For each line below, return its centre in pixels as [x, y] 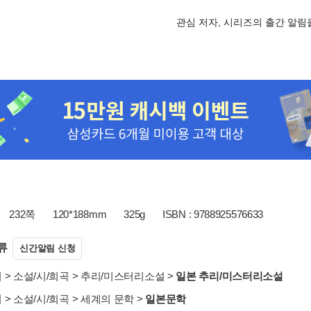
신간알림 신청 [48, 248]
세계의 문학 [107, 299]
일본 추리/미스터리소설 [229, 276]
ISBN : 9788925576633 [213, 214]
